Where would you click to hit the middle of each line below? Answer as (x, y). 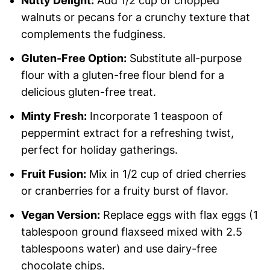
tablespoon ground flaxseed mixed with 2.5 (131, 232)
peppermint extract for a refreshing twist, (127, 133)
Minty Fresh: (54, 116)
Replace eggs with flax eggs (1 (179, 215)
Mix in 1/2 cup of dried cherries (166, 174)
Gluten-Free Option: (74, 58)
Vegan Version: (60, 215)
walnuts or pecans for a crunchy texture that (135, 17)
